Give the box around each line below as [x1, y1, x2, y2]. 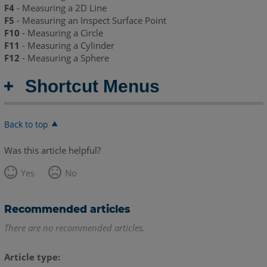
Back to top [4, 119, 48, 131]
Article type [4, 251, 58, 263]
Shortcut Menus [24, 76, 160, 97]
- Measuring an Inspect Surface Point [16, 14, 166, 27]
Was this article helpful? [4, 144, 101, 157]
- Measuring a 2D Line [16, 2, 107, 14]
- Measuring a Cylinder [19, 39, 114, 52]
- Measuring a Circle [21, 27, 103, 39]
